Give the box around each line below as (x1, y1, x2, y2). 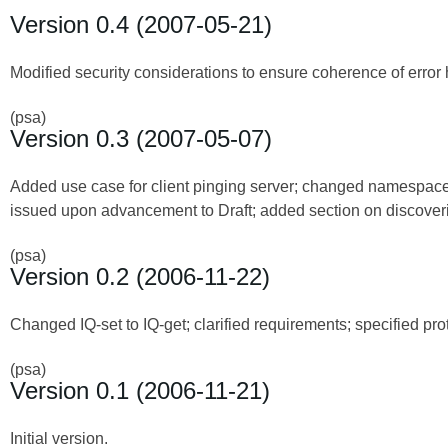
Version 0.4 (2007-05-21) (10, 10, 272, 38)
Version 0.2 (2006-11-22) (10, 262, 270, 290)
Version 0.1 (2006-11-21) (10, 376, 270, 404)
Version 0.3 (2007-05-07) (10, 124, 272, 152)
